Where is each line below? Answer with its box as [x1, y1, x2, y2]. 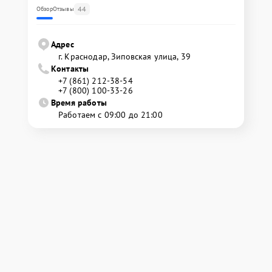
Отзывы [52, 4, 74, 13]
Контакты [51, 63, 89, 74]
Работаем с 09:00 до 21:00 [58, 109, 163, 120]
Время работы [51, 97, 107, 108]
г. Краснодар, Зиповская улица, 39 [58, 50, 191, 62]
